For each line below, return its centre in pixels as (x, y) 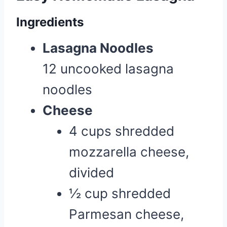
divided (91, 173)
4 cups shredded (122, 131)
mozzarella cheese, (129, 152)
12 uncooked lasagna (108, 69)
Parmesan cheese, (126, 214)
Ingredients (50, 22)
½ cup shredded (120, 193)
